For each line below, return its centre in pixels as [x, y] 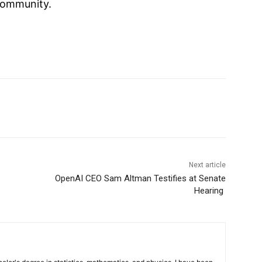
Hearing [210, 191]
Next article [207, 165]
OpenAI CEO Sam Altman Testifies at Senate [140, 179]
